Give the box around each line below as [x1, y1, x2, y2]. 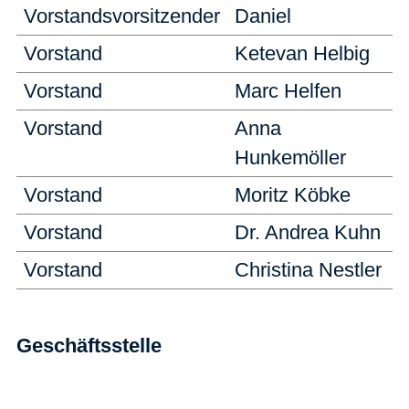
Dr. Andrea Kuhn [235, 220, 381, 244]
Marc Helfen [235, 79, 341, 102]
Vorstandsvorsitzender [24, 4, 220, 27]
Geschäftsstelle [16, 333, 162, 357]
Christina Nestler [235, 257, 382, 281]
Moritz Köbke [235, 183, 351, 206]
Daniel [235, 4, 291, 27]
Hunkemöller [235, 145, 346, 169]
